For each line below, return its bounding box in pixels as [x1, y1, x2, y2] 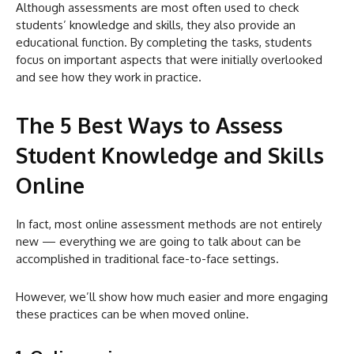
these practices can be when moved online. [16, 306, 249, 322]
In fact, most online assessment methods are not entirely [16, 216, 322, 232]
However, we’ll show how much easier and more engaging [16, 288, 328, 304]
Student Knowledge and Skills [16, 141, 324, 168]
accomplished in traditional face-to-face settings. [16, 250, 279, 266]
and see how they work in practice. [16, 69, 201, 85]
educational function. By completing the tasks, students [16, 34, 312, 50]
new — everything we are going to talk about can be [16, 233, 301, 249]
